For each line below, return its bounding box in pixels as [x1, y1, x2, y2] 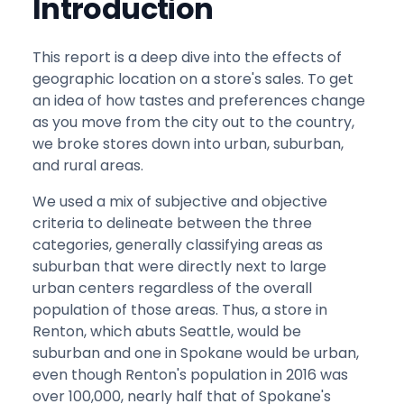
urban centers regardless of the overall [32, 277, 312, 298]
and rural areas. [32, 154, 147, 176]
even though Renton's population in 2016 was [32, 363, 348, 385]
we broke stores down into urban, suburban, [32, 133, 344, 154]
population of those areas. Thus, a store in [32, 298, 327, 320]
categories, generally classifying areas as [32, 234, 323, 255]
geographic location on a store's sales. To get [32, 68, 353, 89]
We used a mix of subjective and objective [32, 190, 327, 212]
